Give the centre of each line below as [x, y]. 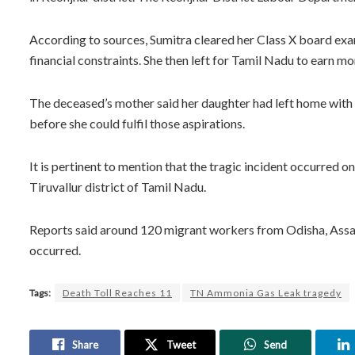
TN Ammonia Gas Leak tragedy [266, 292]
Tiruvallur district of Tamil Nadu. [118, 186]
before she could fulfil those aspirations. [137, 123]
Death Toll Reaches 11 [117, 292]
